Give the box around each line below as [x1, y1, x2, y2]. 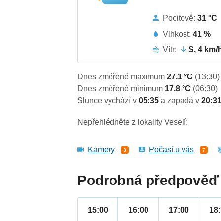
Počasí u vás [149, 146, 194, 154]
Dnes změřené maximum [77, 73, 167, 81]
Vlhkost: [163, 29, 193, 38]
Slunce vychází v [77, 96, 139, 105]
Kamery [88, 146, 115, 154]
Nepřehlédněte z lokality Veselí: [77, 118, 188, 127]
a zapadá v [161, 96, 202, 105]
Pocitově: [163, 13, 198, 22]
